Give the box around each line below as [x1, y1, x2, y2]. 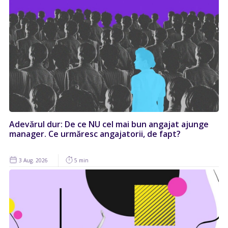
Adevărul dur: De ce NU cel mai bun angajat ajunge [9, 119, 209, 130]
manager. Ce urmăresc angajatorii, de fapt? [9, 128, 181, 140]
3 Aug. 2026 [17, 157, 48, 164]
